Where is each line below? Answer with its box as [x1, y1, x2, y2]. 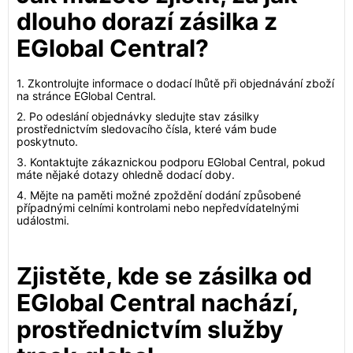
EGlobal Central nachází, [17, 288, 298, 317]
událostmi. [17, 214, 69, 227]
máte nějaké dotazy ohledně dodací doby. [17, 168, 235, 181]
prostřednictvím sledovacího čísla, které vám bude [17, 122, 277, 136]
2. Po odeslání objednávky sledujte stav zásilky [17, 110, 259, 123]
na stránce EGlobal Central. [17, 89, 156, 102]
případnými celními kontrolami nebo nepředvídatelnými [17, 201, 299, 214]
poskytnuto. [17, 135, 78, 148]
